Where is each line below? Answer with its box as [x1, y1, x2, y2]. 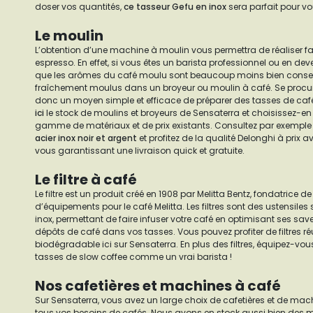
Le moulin [35, 26, 103, 45]
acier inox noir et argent [35, 132, 137, 144]
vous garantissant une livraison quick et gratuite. [35, 145, 245, 156]
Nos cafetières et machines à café [35, 276, 281, 296]
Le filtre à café [35, 170, 137, 189]
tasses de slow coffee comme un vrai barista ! [35, 251, 232, 263]
